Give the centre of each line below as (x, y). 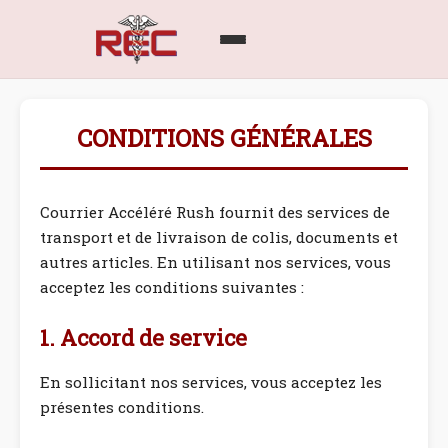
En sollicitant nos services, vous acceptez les (211, 382)
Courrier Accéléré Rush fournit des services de (215, 212)
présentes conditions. (122, 407)
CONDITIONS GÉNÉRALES (224, 138)
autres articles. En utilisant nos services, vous (215, 262)
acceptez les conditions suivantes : (172, 287)
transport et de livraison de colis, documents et (219, 237)
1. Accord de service (143, 337)
